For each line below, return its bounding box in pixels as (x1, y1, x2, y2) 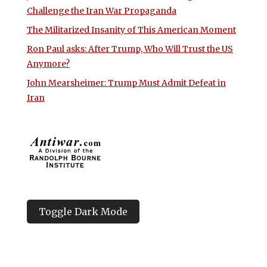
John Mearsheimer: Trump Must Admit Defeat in (26, 77, 226, 89)
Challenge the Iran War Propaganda (26, 5, 176, 17)
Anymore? (26, 58, 70, 70)
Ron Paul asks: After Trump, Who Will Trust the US (26, 44, 233, 55)
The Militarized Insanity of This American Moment (26, 24, 236, 36)
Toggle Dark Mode (38, 205, 128, 218)
